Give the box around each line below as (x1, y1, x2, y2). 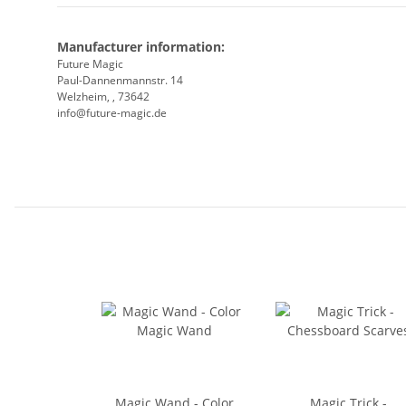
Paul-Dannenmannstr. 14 (57, 72, 183, 89)
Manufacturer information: (57, 38, 225, 56)
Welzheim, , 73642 (57, 89, 150, 105)
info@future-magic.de (57, 105, 167, 121)
